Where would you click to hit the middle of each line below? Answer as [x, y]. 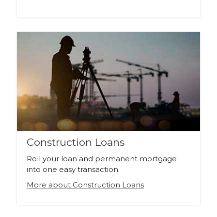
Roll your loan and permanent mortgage [102, 158]
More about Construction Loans [85, 185]
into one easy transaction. [73, 169]
